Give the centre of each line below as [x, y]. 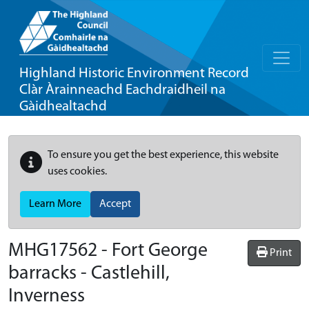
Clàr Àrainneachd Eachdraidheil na [122, 90]
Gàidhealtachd [63, 107]
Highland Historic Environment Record [134, 73]
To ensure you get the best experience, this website [163, 155]
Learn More [55, 204]
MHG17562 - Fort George [108, 251]
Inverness [47, 297]
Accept [115, 204]
